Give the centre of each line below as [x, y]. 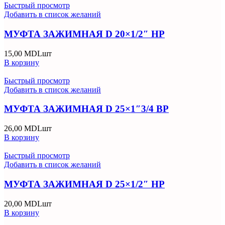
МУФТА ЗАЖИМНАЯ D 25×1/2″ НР [84, 184]
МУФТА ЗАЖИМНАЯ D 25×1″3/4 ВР [86, 109]
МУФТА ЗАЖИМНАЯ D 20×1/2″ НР [84, 34]
